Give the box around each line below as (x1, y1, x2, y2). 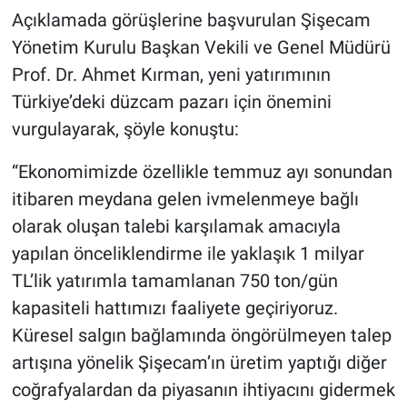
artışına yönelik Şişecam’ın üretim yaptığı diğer (11, 351, 387, 373)
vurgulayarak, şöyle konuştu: (11, 117, 239, 140)
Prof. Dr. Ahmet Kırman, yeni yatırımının (11, 63, 331, 85)
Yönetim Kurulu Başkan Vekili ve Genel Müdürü (11, 35, 391, 58)
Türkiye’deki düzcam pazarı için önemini (11, 90, 332, 113)
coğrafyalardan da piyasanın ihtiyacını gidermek (11, 378, 395, 401)
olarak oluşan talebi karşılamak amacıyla (11, 214, 341, 237)
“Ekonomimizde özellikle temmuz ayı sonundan (11, 160, 392, 183)
